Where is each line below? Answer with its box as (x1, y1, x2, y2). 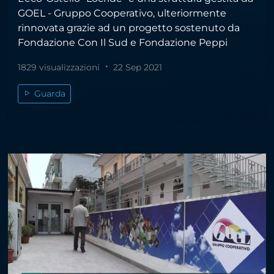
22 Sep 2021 (111, 61, 162, 73)
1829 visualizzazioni (18, 61, 102, 73)
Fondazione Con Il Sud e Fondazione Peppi (18, 36, 228, 48)
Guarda (32, 87, 65, 99)
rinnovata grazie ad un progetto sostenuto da (18, 21, 240, 34)
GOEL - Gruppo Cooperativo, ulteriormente (18, 7, 226, 19)
